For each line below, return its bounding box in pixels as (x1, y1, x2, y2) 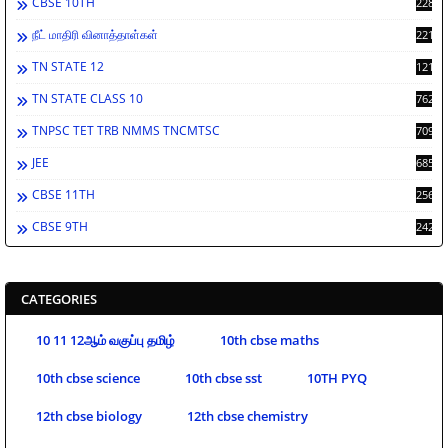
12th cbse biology (36, 406, 142, 425)
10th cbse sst (185, 368, 262, 387)
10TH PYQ (307, 368, 367, 387)
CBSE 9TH (32, 217, 88, 235)
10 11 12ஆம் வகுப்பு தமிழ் (36, 330, 175, 349)
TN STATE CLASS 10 (32, 89, 143, 107)
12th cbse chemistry (187, 406, 308, 425)
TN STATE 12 (32, 57, 104, 75)
